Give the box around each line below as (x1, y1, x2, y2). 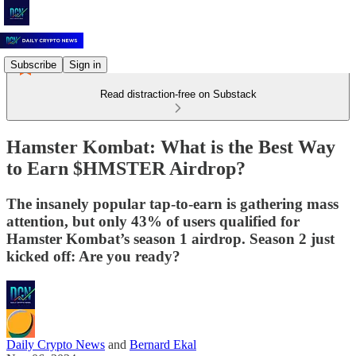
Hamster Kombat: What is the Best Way (6, 136, 335, 157)
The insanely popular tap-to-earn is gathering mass (6, 195, 339, 212)
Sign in (69, 58, 101, 71)
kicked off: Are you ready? (6, 247, 180, 265)
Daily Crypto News (6, 337, 105, 351)
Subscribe (10, 58, 56, 71)
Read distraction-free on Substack (99, 88, 257, 100)
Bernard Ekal (130, 337, 196, 351)
